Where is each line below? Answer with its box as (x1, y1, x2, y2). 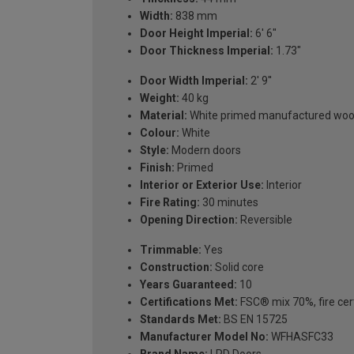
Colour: (140, 126, 179, 139)
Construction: (140, 260, 213, 273)
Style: (140, 143, 169, 156)
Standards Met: (140, 312, 221, 326)
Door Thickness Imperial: (140, 43, 273, 57)
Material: (140, 108, 187, 122)
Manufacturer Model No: (140, 330, 269, 343)
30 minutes (200, 195, 258, 209)
